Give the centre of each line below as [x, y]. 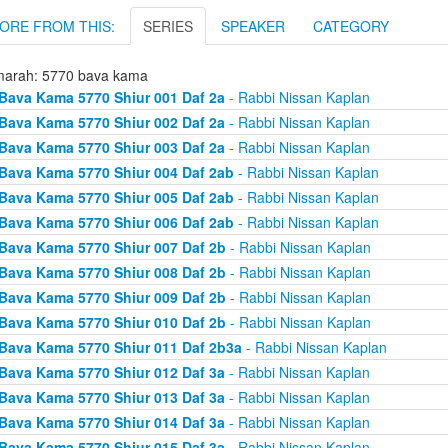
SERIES [168, 26]
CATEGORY [351, 26]
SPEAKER [253, 26]
